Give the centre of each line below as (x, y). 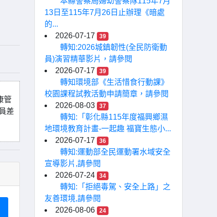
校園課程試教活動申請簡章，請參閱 (107, 94)
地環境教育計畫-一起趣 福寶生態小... (108, 129)
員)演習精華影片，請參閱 (88, 59)
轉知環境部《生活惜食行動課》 (114, 82)
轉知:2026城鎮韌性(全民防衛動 (114, 47)
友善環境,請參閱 (73, 198)
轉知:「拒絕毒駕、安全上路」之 (115, 187)
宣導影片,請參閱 (73, 163)
